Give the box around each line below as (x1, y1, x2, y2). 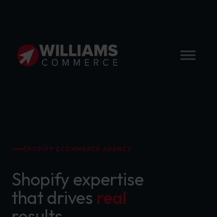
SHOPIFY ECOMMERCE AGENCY (23, 145, 132, 153)
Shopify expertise (12, 168, 144, 190)
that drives (12, 186, 96, 208)
